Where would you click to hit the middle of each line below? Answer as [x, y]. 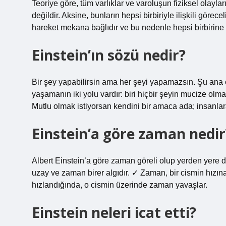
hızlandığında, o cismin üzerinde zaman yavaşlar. [120, 185]
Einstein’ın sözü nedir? [109, 55]
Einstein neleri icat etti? [114, 212]
